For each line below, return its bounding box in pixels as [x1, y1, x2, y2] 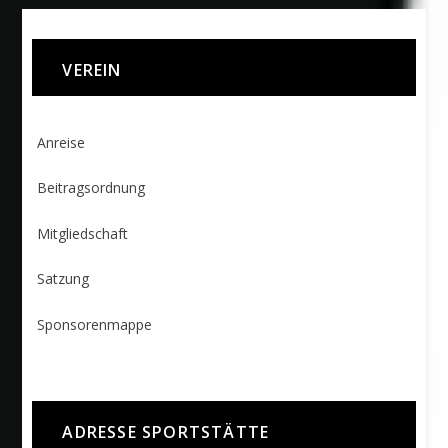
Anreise [37, 133, 86, 153]
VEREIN [62, 59, 122, 82]
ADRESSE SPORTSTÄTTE [62, 420, 270, 443]
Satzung [37, 269, 90, 289]
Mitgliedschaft [37, 223, 129, 243]
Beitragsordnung [37, 178, 146, 198]
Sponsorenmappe [37, 314, 153, 334]
